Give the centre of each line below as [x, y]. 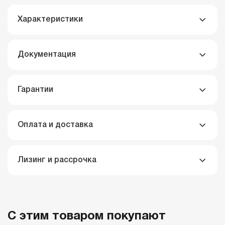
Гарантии [35, 90]
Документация [47, 55]
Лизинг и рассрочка [57, 160]
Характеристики [50, 20]
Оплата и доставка [55, 125]
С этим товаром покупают [87, 216]
